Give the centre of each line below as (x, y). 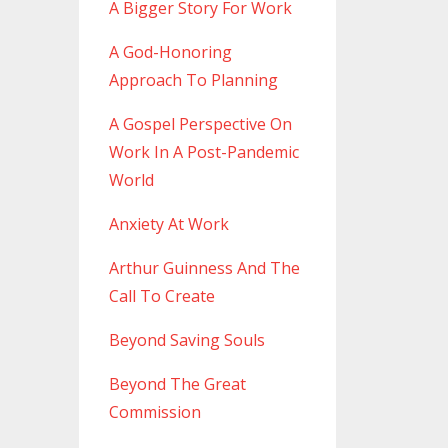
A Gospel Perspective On (200, 124)
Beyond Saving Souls (186, 340)
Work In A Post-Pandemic (203, 152)
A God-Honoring (170, 52)
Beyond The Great (177, 384)
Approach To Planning (193, 80)
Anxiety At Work (168, 224)
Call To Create (161, 296)
